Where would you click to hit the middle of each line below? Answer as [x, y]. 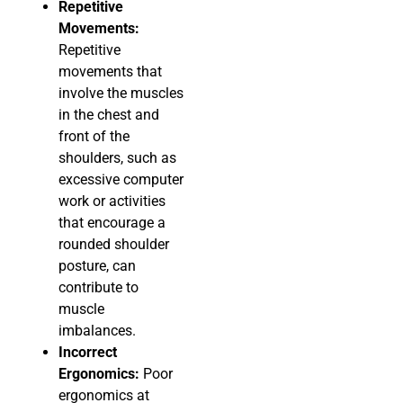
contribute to [99, 288]
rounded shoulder [114, 245]
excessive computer [121, 180]
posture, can [97, 266]
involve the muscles [121, 94]
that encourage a [112, 223]
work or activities [112, 201]
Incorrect [88, 353]
